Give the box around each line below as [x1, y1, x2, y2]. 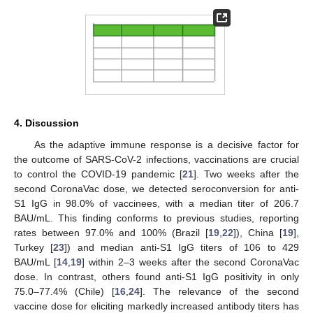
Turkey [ [14, 242, 54, 254]
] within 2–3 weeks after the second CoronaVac [82, 256, 299, 268]
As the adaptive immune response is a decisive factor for [34, 139, 299, 151]
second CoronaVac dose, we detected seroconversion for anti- [14, 183, 299, 195]
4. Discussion [14, 117, 79, 129]
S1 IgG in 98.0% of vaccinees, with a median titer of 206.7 [14, 198, 299, 210]
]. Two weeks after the [194, 168, 299, 180]
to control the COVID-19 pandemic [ [14, 168, 182, 180]
